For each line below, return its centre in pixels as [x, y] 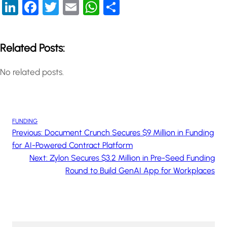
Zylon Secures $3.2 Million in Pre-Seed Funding [132, 158]
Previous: [27, 132]
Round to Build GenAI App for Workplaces [140, 170]
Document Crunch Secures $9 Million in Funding [129, 132]
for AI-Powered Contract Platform [72, 145]
